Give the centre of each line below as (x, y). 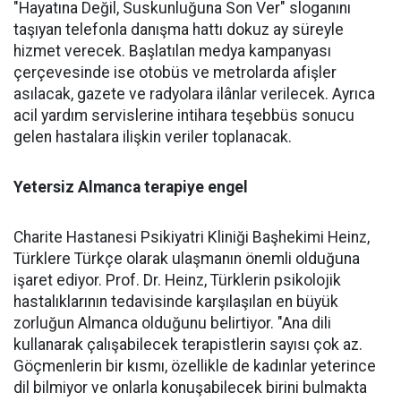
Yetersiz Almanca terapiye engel (131, 187)
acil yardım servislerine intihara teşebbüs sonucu (184, 115)
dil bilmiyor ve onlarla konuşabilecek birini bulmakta (190, 388)
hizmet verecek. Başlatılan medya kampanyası (172, 51)
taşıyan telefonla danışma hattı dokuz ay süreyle (179, 30)
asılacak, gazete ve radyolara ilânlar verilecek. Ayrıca (194, 94)
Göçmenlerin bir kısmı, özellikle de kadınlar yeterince (195, 366)
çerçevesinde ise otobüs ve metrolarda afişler (175, 73)
